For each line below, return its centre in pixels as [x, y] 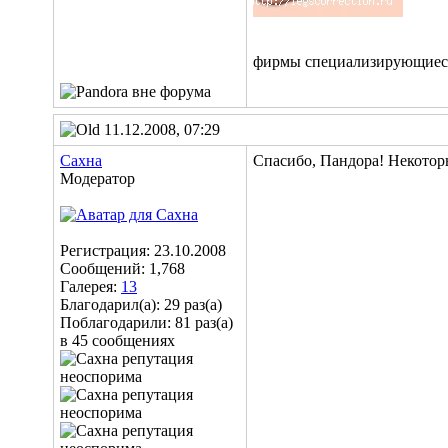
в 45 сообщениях [117, 340]
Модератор [97, 178]
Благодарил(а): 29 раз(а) [141, 304]
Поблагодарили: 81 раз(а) [146, 322]
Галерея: [90, 286]
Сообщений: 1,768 [122, 268]
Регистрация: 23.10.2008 [143, 250]
